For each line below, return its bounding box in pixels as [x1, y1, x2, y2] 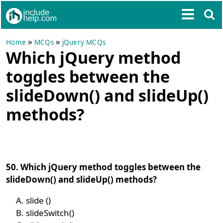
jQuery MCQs [62, 38, 106, 47]
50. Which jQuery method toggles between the [6, 161, 201, 173]
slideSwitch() [26, 207, 75, 219]
